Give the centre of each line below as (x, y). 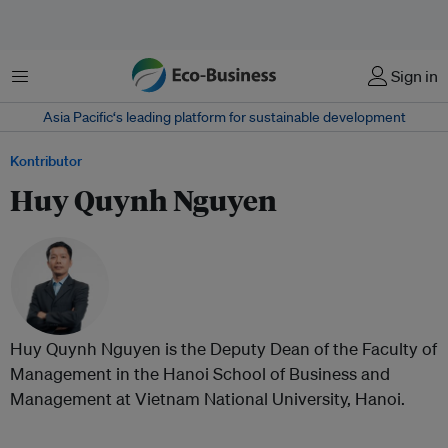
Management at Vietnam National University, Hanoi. (207, 398)
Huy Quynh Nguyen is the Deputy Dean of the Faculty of (223, 348)
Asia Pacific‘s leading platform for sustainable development (224, 117)
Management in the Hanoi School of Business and (200, 373)
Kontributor (46, 161)
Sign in (414, 76)
